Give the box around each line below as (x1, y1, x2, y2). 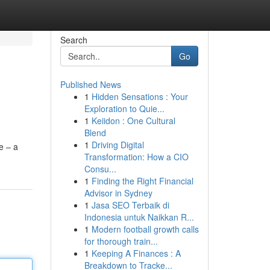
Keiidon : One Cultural (91, 115, 175, 127)
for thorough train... (84, 235, 158, 247)
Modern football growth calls (91, 223, 199, 235)
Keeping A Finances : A (91, 247, 181, 259)
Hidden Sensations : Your (91, 90, 188, 102)
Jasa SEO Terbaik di (91, 199, 169, 211)
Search (60, 34, 87, 46)
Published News (60, 78, 121, 90)
